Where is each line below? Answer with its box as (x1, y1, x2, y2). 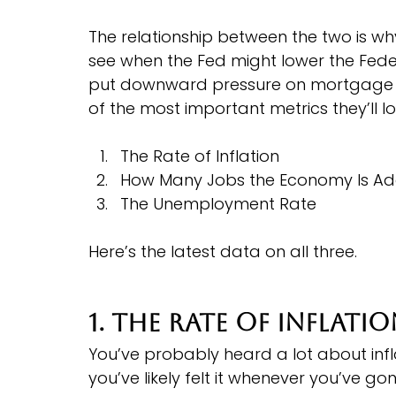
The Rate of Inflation (120, 144, 279, 167)
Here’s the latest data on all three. (88, 240, 357, 263)
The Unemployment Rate (120, 192, 316, 215)
